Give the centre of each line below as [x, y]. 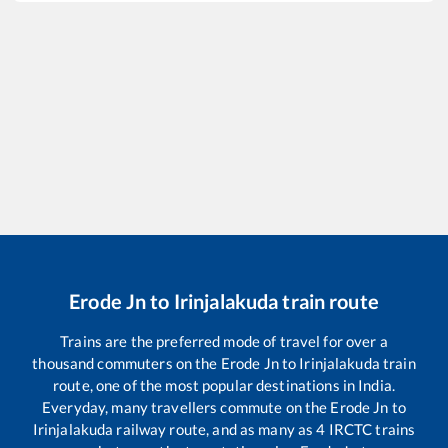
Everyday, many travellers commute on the [186, 407]
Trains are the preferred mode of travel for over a [224, 341]
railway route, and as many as [215, 429]
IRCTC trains [370, 429]
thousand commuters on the [126, 363]
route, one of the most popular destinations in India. [224, 385]
